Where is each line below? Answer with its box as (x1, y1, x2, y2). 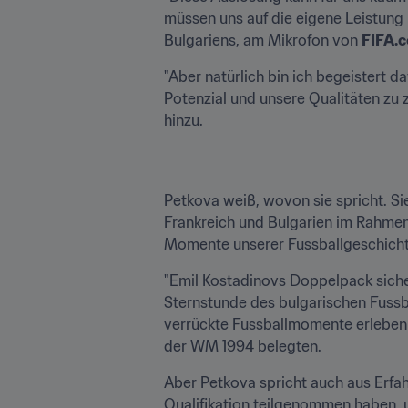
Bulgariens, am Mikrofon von (164, 30, 362, 49)
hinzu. (164, 110, 203, 129)
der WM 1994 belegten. (164, 336, 321, 355)
